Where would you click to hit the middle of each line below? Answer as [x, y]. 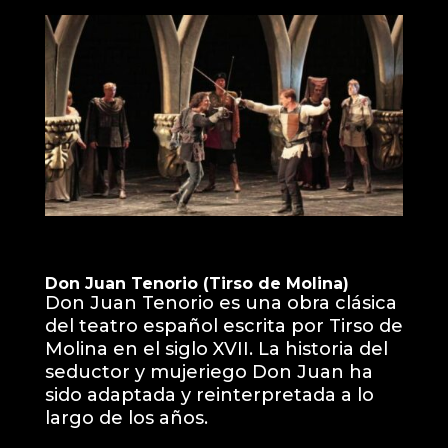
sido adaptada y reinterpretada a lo [209, 395]
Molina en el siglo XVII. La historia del [216, 349]
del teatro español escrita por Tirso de [223, 326]
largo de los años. [126, 418]
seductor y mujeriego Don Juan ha [208, 372]
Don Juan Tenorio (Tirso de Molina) [196, 284]
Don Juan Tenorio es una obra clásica [220, 303]
